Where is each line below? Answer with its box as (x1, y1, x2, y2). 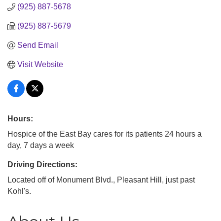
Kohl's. (7, 187, 31, 196)
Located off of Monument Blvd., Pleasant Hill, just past (7, 176, 195, 184)
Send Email (17, 41, 58, 50)
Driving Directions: (7, 160, 77, 169)
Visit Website (17, 60, 63, 69)
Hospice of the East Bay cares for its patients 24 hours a (7, 130, 202, 139)
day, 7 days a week (7, 141, 74, 150)
